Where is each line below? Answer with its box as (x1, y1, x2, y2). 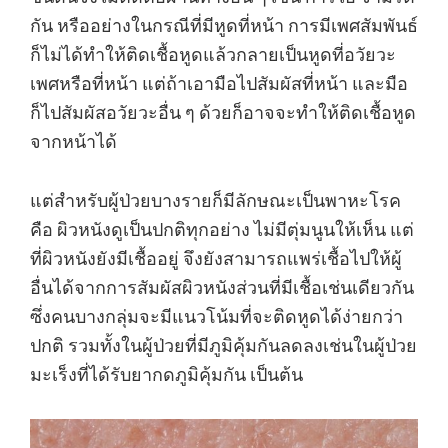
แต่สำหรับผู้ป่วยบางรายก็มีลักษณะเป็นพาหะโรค (30, 189, 401, 212)
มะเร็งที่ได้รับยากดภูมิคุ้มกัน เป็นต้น (30, 363, 303, 386)
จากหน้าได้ (30, 130, 117, 153)
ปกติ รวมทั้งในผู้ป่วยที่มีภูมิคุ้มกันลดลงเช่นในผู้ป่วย (30, 334, 417, 357)
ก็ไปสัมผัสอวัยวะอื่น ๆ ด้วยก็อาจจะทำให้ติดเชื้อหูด (30, 101, 416, 124)
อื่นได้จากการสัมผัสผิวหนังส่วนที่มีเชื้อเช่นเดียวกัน (30, 276, 418, 299)
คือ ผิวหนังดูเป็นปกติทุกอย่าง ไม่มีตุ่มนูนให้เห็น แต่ (30, 218, 414, 241)
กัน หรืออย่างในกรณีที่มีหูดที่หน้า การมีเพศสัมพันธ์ (30, 14, 418, 37)
